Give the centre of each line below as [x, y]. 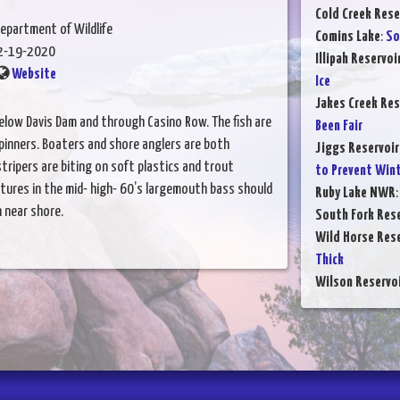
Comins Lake [347, 37]
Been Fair [338, 126]
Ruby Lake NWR [355, 193]
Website [34, 74]
